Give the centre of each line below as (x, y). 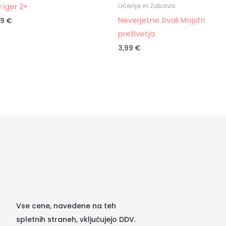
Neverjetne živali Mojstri (161, 20)
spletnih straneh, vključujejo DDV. (76, 219)
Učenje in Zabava (146, 6)
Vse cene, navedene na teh (66, 206)
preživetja (136, 33)
